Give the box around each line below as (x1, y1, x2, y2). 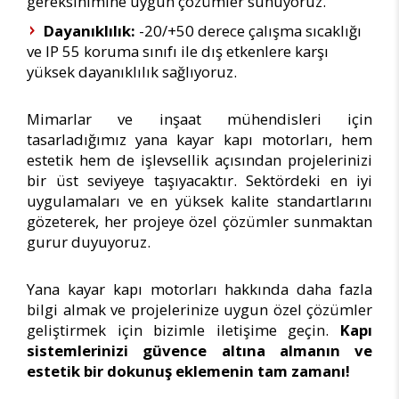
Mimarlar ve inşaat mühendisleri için (27, 109, 372, 130)
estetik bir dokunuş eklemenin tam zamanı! (27, 361, 350, 382)
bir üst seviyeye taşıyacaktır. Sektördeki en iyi (27, 170, 372, 191)
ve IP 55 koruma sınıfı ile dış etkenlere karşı (27, 41, 329, 62)
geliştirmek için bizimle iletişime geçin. (27, 320, 340, 341)
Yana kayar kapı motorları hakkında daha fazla (27, 279, 372, 300)
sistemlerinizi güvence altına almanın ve (27, 340, 372, 362)
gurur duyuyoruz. (27, 232, 151, 253)
